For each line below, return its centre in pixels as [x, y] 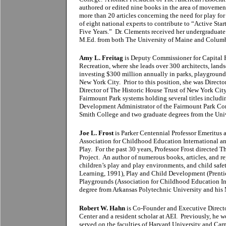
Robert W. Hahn [102, 208]
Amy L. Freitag [101, 58]
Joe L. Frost [96, 133]
